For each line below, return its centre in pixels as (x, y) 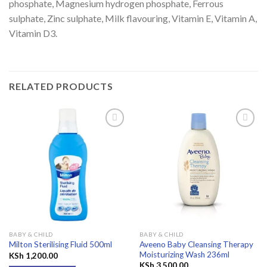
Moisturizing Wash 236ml (184, 254)
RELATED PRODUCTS (61, 86)
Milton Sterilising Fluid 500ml (60, 245)
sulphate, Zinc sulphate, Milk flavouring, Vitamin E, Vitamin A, (133, 18)
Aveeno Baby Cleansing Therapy (196, 244)
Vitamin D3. (33, 33)
